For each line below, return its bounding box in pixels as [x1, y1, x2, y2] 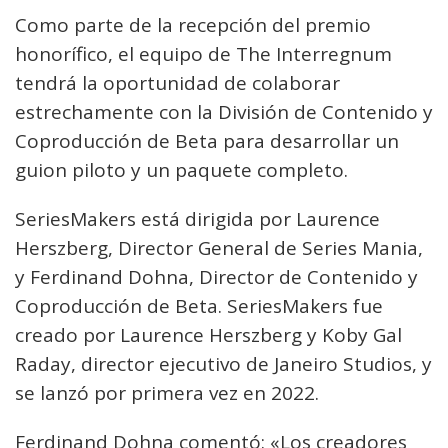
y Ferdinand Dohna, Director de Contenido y [15, 264, 418, 290]
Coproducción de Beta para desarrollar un [15, 128, 399, 154]
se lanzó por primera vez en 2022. [15, 380, 319, 406]
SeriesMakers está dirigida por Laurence [15, 206, 380, 232]
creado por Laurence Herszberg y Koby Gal [15, 322, 402, 348]
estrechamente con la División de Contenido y [15, 99, 433, 125]
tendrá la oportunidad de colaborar [15, 70, 340, 96]
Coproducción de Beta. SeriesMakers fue [15, 293, 383, 319]
